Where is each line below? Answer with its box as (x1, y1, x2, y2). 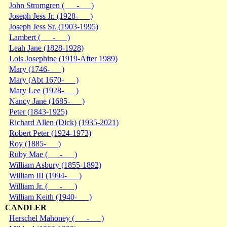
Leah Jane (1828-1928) (9, 43, 84, 52)
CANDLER (5, 203, 47, 212)
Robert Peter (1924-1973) (9, 128, 91, 137)
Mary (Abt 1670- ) (9, 75, 79, 84)
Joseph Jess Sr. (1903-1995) (9, 22, 98, 31)
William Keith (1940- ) (9, 192, 92, 201)
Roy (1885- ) (9, 139, 61, 148)
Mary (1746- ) (9, 64, 64, 73)
